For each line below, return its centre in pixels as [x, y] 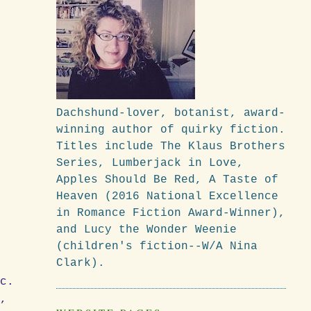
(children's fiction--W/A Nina [157, 246]
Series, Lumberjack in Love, [150, 163]
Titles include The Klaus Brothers [170, 146]
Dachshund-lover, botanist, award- [170, 113]
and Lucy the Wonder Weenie [146, 229]
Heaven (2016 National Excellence [167, 196]
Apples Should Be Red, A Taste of [167, 179]
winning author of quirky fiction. [170, 129]
